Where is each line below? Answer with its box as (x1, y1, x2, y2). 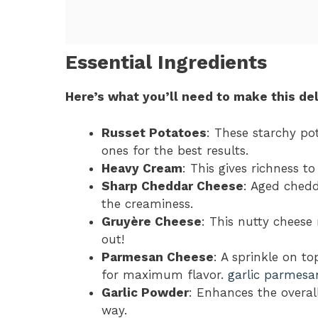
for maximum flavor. (102, 267, 228, 282)
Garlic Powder (102, 285, 189, 300)
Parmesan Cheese (102, 249, 214, 264)
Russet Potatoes (102, 125, 207, 140)
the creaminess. (102, 196, 193, 211)
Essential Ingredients (65, 51, 267, 75)
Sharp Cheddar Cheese (102, 178, 243, 193)
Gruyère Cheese (102, 214, 202, 229)
